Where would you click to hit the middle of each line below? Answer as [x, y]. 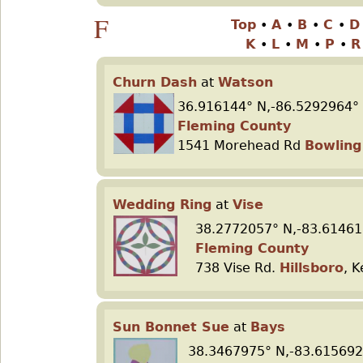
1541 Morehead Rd [241, 145]
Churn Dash [155, 82]
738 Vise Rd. [237, 268]
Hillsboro [312, 268]
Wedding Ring [162, 205]
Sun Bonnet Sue [171, 327]
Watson [246, 82]
